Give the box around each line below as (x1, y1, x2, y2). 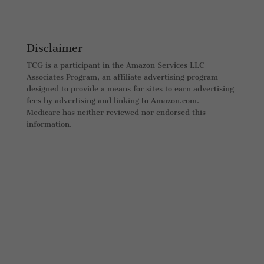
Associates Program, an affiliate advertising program (26, 72, 218, 81)
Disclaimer (26, 41, 83, 55)
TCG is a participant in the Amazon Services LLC (26, 60, 204, 70)
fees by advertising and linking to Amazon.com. (26, 95, 199, 105)
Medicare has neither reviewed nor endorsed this (26, 107, 206, 117)
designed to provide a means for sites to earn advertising (26, 84, 234, 93)
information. (26, 119, 72, 128)
